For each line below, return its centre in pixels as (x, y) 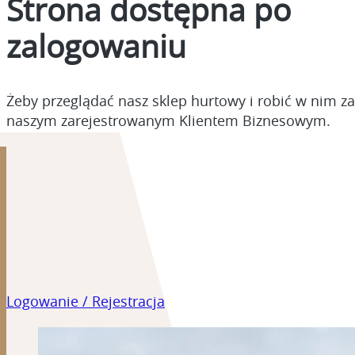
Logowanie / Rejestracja (86, 303)
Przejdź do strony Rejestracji (136, 233)
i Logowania (61, 260)
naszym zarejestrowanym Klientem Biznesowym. (168, 122)
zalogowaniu (96, 49)
